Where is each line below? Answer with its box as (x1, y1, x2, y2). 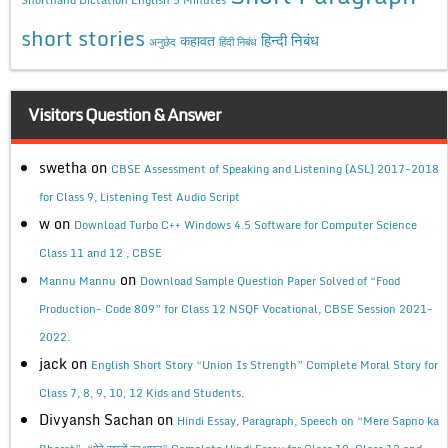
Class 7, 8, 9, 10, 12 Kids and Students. (39, 383, 244, 402)
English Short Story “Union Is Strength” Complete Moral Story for (91, 355, 438, 374)
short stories (21, 20, 145, 55)
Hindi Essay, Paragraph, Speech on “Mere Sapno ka (177, 411, 439, 430)
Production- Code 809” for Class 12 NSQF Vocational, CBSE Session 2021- (39, 299, 433, 318)
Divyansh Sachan (39, 407, 153, 431)
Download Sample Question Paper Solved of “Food (140, 271, 400, 290)
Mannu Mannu (39, 271, 116, 290)
